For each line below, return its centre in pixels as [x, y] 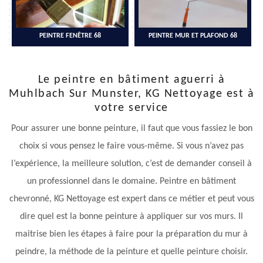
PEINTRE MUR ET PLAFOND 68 [193, 36]
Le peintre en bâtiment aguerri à [131, 80]
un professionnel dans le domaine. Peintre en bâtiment [131, 182]
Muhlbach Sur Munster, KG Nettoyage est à [131, 94]
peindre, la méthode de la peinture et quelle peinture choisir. [131, 252]
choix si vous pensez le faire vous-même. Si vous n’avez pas [131, 146]
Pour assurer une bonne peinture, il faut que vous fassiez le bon [131, 129]
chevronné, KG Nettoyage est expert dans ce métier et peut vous [131, 199]
